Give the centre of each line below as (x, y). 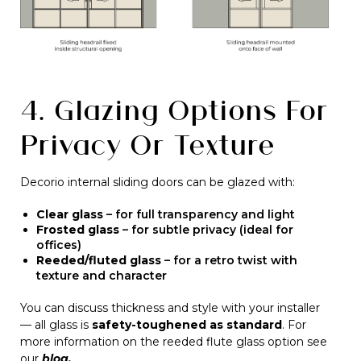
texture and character (102, 276)
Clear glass (70, 214)
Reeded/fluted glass (99, 260)
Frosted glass (78, 230)
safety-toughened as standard (187, 325)
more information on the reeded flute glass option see (174, 342)
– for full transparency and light (199, 214)
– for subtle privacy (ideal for (206, 230)
